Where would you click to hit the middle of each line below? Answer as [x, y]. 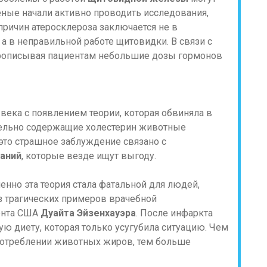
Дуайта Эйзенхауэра [88, 213]
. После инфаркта [174, 213]
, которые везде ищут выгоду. [89, 156]
